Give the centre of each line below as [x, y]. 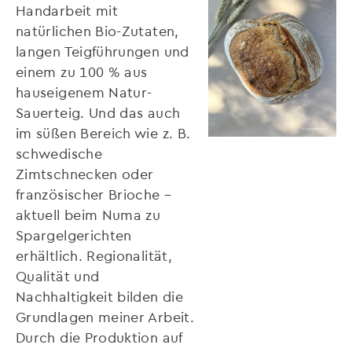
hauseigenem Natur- [84, 92]
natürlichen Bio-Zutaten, [97, 31]
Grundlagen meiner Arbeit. [105, 317]
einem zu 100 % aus [82, 71]
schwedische [59, 153]
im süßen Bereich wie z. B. [103, 133]
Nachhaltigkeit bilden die [99, 296]
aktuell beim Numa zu [88, 214]
